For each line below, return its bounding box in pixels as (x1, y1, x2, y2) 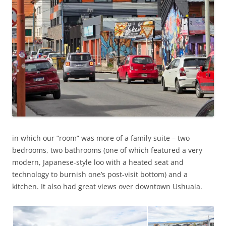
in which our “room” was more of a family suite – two (12, 133, 190, 143)
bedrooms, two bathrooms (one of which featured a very (12, 145, 202, 155)
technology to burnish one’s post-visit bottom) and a (12, 169, 188, 180)
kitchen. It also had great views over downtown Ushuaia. (12, 182, 202, 192)
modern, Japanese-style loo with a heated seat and (12, 157, 184, 167)
